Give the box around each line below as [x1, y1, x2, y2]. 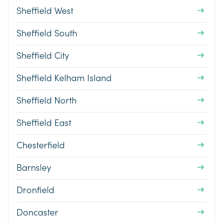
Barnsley [16, 163, 51, 174]
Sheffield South [16, 28, 77, 39]
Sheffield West [16, 6, 73, 17]
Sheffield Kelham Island [16, 73, 111, 84]
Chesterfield [16, 140, 65, 151]
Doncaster [16, 208, 58, 219]
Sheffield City [16, 51, 69, 62]
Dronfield [16, 185, 54, 196]
